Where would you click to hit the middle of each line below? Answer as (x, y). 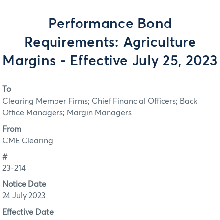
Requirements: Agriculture (110, 43)
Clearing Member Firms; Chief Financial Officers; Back (100, 101)
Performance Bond (110, 24)
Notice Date (24, 184)
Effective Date (28, 212)
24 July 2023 (24, 196)
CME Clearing (28, 141)
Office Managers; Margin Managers (67, 113)
